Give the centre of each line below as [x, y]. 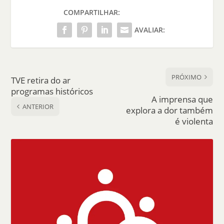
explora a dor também [169, 110]
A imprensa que [182, 99]
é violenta [194, 121]
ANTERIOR [38, 107]
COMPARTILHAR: [92, 12]
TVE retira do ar [41, 80]
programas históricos [52, 91]
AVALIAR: [149, 30]
